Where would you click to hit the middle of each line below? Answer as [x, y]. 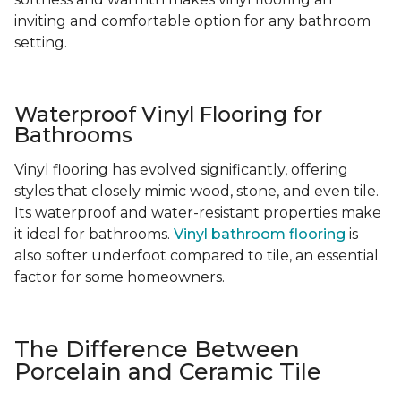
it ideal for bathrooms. [94, 235]
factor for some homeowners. [119, 277]
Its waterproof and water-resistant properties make [198, 213]
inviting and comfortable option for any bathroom [192, 21]
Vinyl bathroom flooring [260, 235]
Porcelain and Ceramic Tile [168, 372]
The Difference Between [157, 350]
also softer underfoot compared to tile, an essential [196, 256]
